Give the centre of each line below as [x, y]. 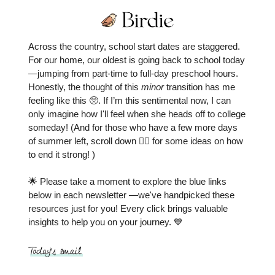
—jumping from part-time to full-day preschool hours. [133, 73]
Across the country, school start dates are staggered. [134, 46]
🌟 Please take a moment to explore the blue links [127, 181]
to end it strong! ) [62, 154]
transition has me [199, 87]
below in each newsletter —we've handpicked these [131, 195]
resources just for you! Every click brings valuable [128, 208]
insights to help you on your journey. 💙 [106, 222]
